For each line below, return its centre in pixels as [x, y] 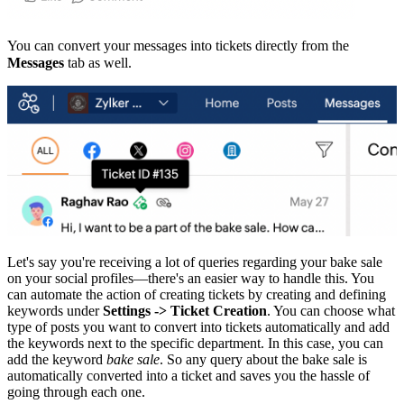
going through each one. [76, 391]
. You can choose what [331, 310]
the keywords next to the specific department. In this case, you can [195, 343]
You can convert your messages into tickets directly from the [178, 46]
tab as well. [98, 63]
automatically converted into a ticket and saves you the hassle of [188, 375]
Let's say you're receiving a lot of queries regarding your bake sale [195, 262]
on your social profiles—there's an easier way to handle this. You [191, 278]
